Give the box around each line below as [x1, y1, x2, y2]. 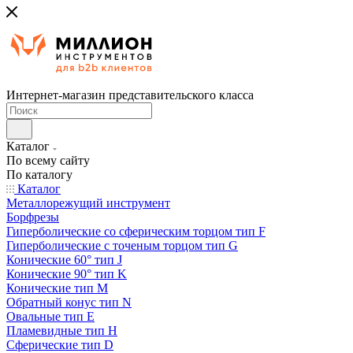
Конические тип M [6, 281, 108, 295]
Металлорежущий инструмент [6, 196, 170, 210]
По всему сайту [6, 154, 90, 167]
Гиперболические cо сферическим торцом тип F [6, 225, 266, 238]
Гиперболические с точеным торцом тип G [6, 239, 238, 252]
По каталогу [6, 168, 72, 181]
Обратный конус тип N [6, 295, 132, 309]
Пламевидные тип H [6, 324, 117, 337]
